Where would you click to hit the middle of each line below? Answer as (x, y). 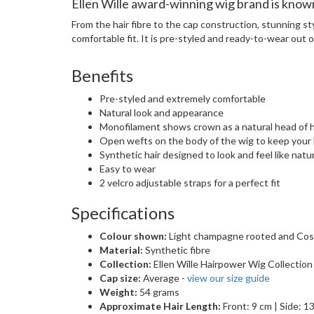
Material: (121, 250)
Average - (164, 278)
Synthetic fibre (177, 250)
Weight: (118, 292)
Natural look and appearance (162, 113)
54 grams (158, 292)
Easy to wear (128, 169)
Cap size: (120, 278)
